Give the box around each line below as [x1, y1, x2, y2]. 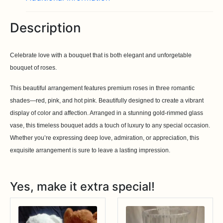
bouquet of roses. [10, 64, 57, 72]
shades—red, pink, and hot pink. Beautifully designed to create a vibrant [10, 97, 204, 105]
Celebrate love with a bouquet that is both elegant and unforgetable [10, 52, 192, 59]
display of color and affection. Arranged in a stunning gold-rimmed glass [10, 110, 203, 117]
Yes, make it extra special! [10, 179, 155, 194]
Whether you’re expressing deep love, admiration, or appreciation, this [10, 134, 199, 142]
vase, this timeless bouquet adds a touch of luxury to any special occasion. [10, 122, 210, 129]
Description [10, 20, 81, 36]
